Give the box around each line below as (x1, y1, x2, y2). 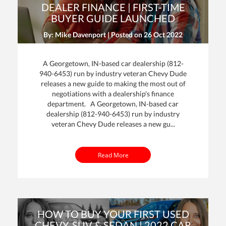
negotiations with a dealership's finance (52, 89, 174, 98)
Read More (97, 151, 129, 159)
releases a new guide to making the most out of (40, 79, 186, 88)
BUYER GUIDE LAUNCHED (51, 12, 175, 24)
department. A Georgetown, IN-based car (47, 99, 179, 108)
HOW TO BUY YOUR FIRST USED (37, 208, 189, 220)
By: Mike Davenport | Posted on (43, 30, 144, 39)
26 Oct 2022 (144, 30, 183, 39)
